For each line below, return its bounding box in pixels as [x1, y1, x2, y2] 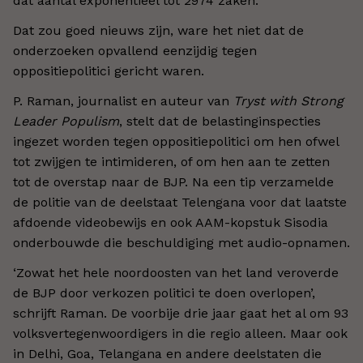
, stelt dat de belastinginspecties [119, 113, 321, 129]
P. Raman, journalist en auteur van [13, 93, 233, 109]
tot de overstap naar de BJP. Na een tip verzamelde [13, 174, 334, 190]
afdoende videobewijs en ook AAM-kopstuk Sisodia [13, 215, 328, 230]
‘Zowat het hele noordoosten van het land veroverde [13, 265, 339, 280]
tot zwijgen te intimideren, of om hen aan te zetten [13, 154, 330, 169]
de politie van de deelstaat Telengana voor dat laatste [13, 194, 347, 210]
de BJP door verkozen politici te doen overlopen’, [13, 285, 315, 301]
